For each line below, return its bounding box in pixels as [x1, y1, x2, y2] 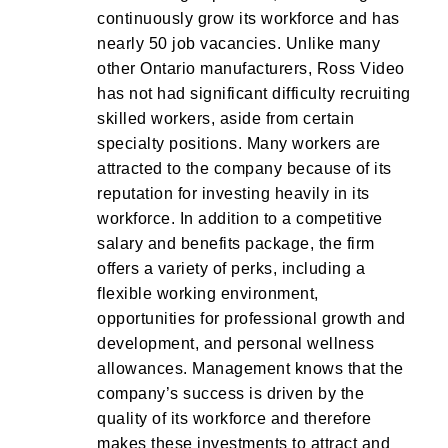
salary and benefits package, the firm [97, 235, 375, 252]
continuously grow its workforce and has [97, 10, 400, 27]
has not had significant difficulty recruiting [97, 85, 411, 102]
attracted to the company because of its [97, 160, 392, 177]
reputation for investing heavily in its [97, 185, 370, 202]
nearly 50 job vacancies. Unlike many [97, 35, 380, 52]
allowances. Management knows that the [97, 360, 404, 377]
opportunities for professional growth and [97, 310, 406, 327]
